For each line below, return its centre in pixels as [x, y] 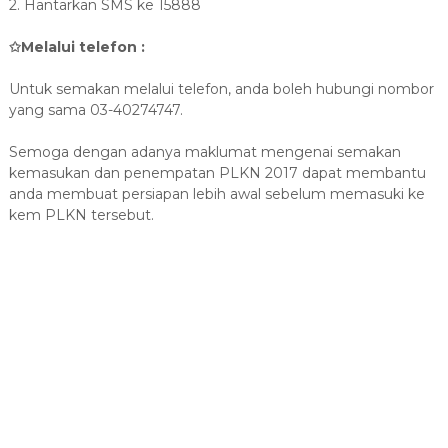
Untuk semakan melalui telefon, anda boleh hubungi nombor [221, 89]
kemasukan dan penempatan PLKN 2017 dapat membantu [217, 173]
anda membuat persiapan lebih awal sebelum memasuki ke [216, 194]
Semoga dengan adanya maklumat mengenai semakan [204, 152]
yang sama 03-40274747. [95, 110]
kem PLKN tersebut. [81, 215]
